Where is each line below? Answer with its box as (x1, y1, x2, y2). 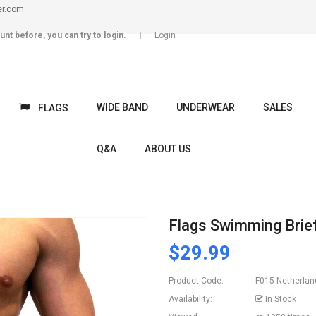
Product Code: (169, 276, 224, 286)
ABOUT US (145, 143, 191, 154)
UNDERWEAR (176, 102, 235, 113)
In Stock (263, 294, 296, 304)
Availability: (169, 294, 212, 304)
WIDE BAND (97, 102, 148, 113)
